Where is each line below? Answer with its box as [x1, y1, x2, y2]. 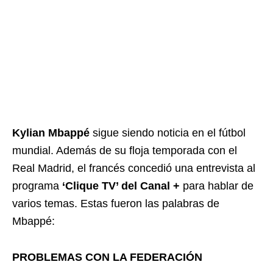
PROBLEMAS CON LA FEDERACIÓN [12, 251, 202, 263]
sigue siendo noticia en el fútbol [90, 127, 246, 139]
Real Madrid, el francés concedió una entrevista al [12, 162, 255, 174]
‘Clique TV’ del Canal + [62, 180, 180, 192]
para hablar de [180, 180, 253, 192]
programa [12, 180, 62, 192]
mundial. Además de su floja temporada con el [12, 144, 237, 157]
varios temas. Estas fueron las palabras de [12, 197, 219, 210]
